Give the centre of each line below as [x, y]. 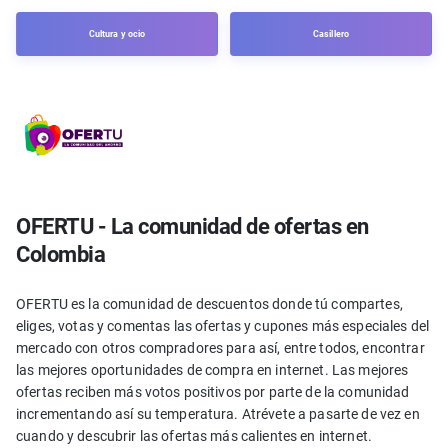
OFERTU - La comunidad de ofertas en [192, 227]
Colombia [60, 255]
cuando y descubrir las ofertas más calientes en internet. [194, 436]
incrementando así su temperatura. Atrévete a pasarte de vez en [218, 414]
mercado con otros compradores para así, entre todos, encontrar [220, 348]
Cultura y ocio [117, 34]
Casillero [331, 34]
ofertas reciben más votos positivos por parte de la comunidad [213, 392]
